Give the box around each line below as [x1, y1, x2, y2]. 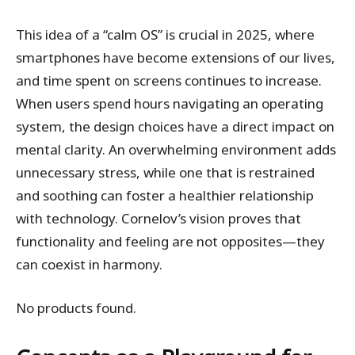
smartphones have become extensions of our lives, [16, 48, 335, 67]
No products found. [16, 299, 136, 317]
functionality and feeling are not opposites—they [16, 232, 325, 250]
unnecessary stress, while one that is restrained [16, 163, 315, 181]
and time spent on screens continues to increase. [16, 71, 322, 90]
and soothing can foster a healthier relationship [16, 186, 314, 204]
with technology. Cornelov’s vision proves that [16, 209, 301, 227]
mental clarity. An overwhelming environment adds [16, 140, 336, 158]
